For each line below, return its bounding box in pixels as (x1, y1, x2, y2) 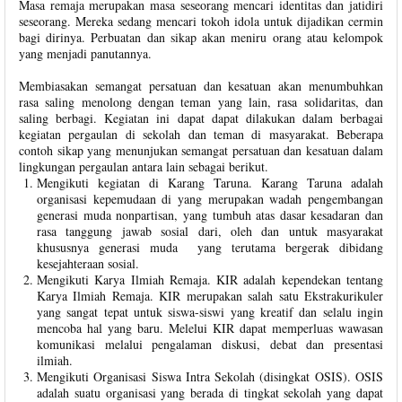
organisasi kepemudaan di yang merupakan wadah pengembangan (37, 189, 383, 207)
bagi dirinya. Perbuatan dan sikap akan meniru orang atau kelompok (19, 28, 383, 46)
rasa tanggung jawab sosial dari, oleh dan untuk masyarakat (37, 222, 383, 240)
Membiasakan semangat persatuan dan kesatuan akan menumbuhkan (19, 76, 383, 94)
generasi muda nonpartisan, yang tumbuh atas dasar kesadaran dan (37, 205, 383, 223)
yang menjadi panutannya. (19, 44, 152, 62)
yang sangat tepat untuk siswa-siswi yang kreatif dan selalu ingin (37, 302, 383, 320)
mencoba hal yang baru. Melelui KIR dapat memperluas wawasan (37, 319, 383, 336)
